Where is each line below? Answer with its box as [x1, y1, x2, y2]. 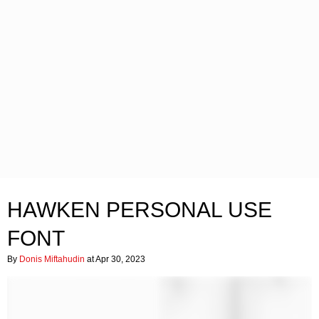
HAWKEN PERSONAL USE [7, 198, 272, 221]
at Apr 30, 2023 [85, 254, 145, 264]
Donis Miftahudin [19, 254, 85, 264]
